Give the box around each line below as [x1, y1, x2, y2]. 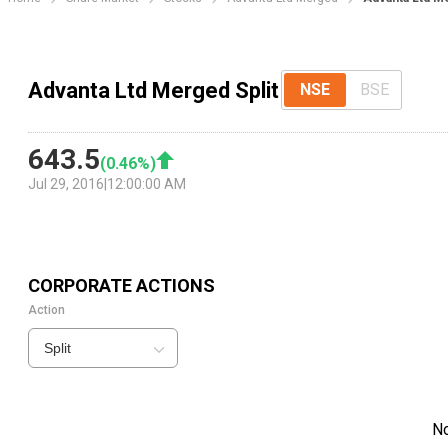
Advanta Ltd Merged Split [28, 77, 279, 103]
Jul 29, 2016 [28, 176, 104, 193]
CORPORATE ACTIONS [28, 275, 215, 297]
